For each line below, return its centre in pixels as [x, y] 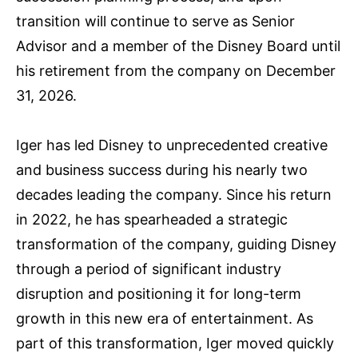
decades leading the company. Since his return [174, 194]
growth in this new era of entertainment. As [165, 318]
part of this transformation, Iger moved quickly [175, 343]
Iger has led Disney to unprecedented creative [172, 145]
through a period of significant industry [149, 268]
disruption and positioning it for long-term [159, 293]
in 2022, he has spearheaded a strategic [152, 219]
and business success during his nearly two [162, 169]
